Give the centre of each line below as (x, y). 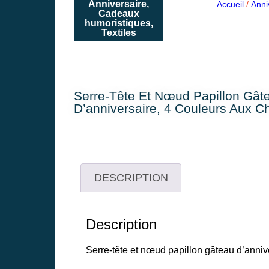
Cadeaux (119, 13)
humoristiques (117, 23)
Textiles (119, 32)
